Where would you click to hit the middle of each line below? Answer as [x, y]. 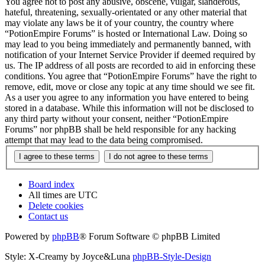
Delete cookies [56, 205]
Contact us [48, 216]
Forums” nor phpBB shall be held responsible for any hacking [120, 130]
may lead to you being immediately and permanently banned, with [128, 44]
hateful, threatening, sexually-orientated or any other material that [126, 12]
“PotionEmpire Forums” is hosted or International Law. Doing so [126, 34]
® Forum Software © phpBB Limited [150, 236]
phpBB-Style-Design [172, 256]
